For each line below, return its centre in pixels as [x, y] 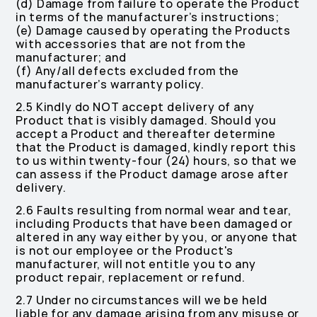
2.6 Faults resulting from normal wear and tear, [154, 211]
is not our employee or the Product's [125, 251]
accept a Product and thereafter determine [146, 134]
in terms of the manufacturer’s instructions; [148, 17]
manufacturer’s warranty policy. [110, 85]
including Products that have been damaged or [154, 224]
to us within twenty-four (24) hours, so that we [156, 161]
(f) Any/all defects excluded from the [128, 71]
